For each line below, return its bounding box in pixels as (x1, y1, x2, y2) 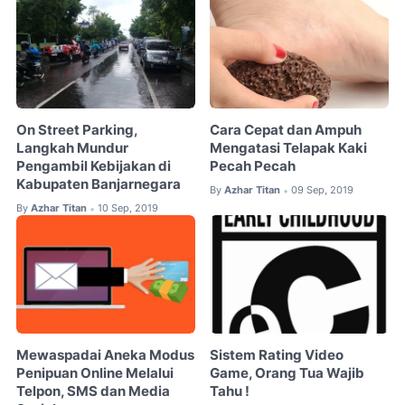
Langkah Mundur (16, 140, 128, 157)
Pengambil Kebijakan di (16, 158, 171, 175)
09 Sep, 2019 (291, 184, 354, 197)
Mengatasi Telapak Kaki (210, 140, 368, 157)
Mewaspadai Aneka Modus (16, 347, 194, 364)
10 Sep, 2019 (98, 202, 158, 215)
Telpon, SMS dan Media (16, 383, 170, 400)
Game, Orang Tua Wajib (210, 365, 365, 382)
